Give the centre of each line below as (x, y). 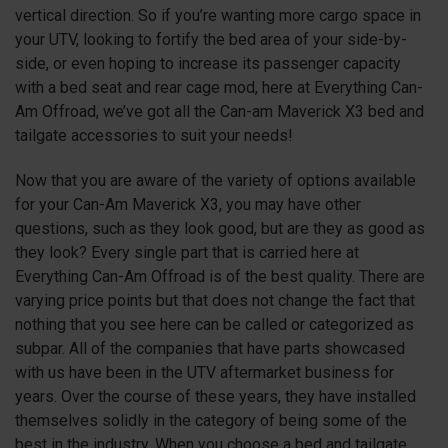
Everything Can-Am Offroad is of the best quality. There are (220, 276)
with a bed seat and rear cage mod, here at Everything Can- (219, 87)
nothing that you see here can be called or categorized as (214, 324)
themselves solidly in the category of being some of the (211, 420)
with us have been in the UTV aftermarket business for (204, 372)
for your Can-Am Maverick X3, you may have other (188, 204)
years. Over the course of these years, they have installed (215, 396)
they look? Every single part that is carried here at (187, 252)
